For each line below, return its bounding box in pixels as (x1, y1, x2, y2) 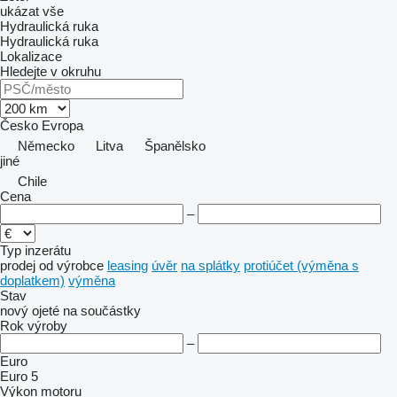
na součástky (63, 303, 141, 318)
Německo (18, 138, 74, 153)
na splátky (181, 258, 240, 273)
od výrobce (39, 258, 104, 273)
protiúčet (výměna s (244, 258, 359, 273)
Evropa (42, 118, 83, 133)
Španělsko (144, 138, 206, 153)
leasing (107, 258, 148, 273)
